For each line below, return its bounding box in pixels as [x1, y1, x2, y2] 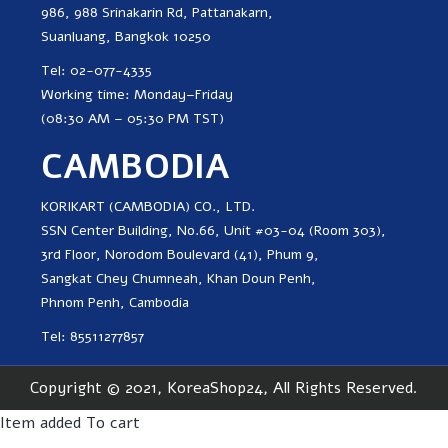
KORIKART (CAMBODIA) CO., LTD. [41, 196, 255, 216]
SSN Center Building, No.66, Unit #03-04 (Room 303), [41, 220, 386, 240]
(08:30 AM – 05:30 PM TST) [41, 108, 224, 128]
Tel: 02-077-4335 [41, 60, 152, 80]
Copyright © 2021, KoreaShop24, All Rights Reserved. [30, 376, 418, 399]
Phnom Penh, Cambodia [41, 292, 189, 312]
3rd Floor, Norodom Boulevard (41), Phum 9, [41, 244, 319, 264]
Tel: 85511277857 [41, 326, 144, 346]
